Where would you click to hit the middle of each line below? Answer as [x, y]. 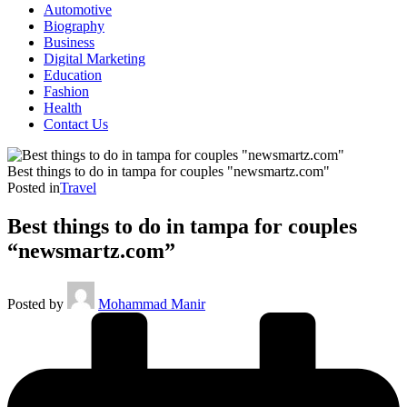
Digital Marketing [94, 59]
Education [73, 75]
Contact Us [76, 124]
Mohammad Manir [152, 303]
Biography [74, 26]
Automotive [78, 10]
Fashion [66, 91]
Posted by [35, 303]
